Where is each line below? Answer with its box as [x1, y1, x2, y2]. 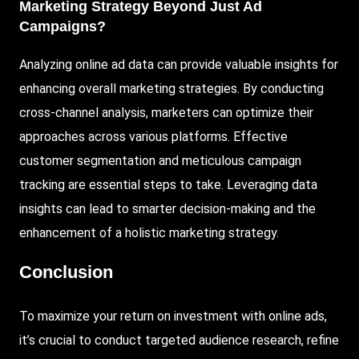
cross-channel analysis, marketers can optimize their [19, 105, 313, 121]
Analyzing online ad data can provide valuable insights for [19, 57, 338, 73]
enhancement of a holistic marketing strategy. [19, 225, 279, 241]
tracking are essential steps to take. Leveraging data [19, 177, 317, 193]
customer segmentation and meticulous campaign [19, 153, 301, 169]
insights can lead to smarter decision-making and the [19, 201, 316, 217]
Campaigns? [19, 18, 106, 35]
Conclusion [19, 262, 113, 283]
